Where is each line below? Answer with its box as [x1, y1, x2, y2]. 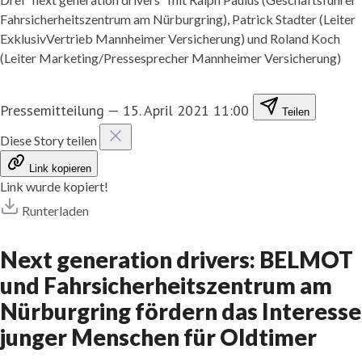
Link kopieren [29, 162, 91, 175]
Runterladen [22, 202, 89, 218]
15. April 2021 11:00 [123, 100, 249, 120]
